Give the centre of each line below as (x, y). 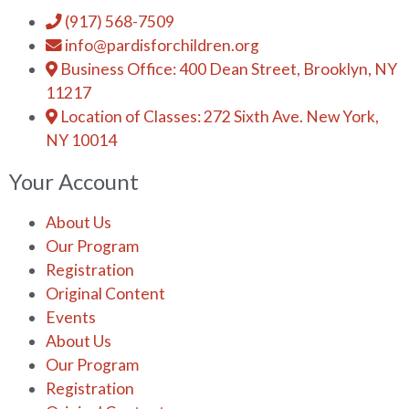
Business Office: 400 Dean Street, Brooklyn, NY (229, 69)
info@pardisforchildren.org (162, 45)
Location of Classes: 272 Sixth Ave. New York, (220, 116)
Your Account (74, 181)
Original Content (105, 294)
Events (71, 317)
